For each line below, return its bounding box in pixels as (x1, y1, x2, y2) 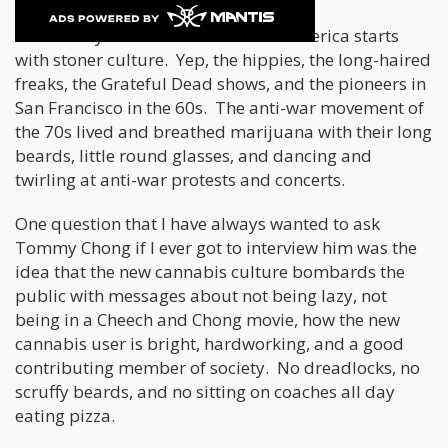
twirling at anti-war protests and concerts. (15, 168, 345, 192)
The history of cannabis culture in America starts (15, 24, 399, 48)
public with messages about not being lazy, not (15, 284, 387, 308)
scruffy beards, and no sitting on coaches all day (15, 380, 395, 404)
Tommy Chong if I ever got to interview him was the (15, 236, 417, 260)
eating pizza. (15, 404, 115, 428)
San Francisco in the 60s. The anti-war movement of (15, 96, 424, 120)
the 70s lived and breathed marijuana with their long (15, 120, 432, 144)
